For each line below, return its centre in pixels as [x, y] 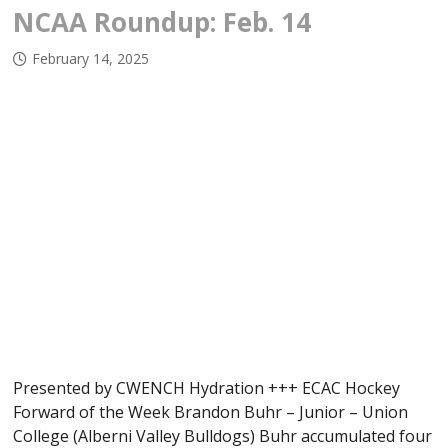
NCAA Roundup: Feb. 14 [162, 22]
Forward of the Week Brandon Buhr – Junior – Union [211, 411]
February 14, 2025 [91, 59]
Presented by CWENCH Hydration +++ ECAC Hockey [207, 387]
